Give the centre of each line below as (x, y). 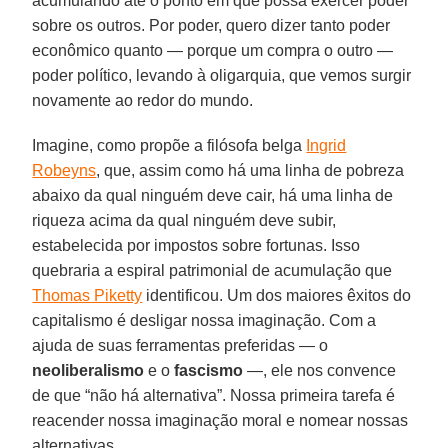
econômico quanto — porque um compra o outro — (213, 50)
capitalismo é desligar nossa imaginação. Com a (204, 320)
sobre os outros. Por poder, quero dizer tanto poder (211, 25)
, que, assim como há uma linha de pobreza (250, 170)
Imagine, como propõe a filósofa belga (169, 145)
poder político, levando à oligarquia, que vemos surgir (222, 75)
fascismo (209, 370)
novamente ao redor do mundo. (143, 100)
